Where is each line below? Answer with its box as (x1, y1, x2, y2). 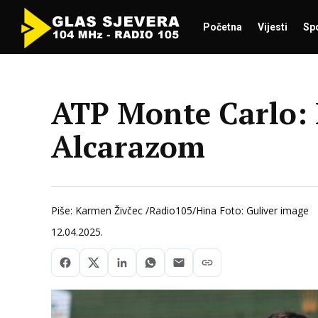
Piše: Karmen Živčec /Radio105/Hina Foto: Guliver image (51, 204, 309, 217)
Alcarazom (51, 126, 205, 166)
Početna (203, 21, 242, 33)
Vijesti (258, 21, 287, 33)
